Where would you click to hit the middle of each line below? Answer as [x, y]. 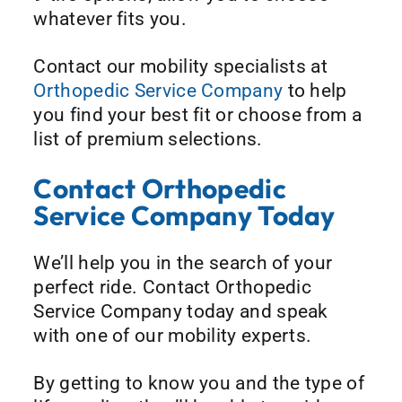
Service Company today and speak [181, 312]
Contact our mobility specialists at [180, 67]
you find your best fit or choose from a [198, 115]
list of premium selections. [148, 140]
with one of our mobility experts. [173, 336]
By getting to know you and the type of [199, 384]
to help [315, 91]
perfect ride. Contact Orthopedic [173, 288]
